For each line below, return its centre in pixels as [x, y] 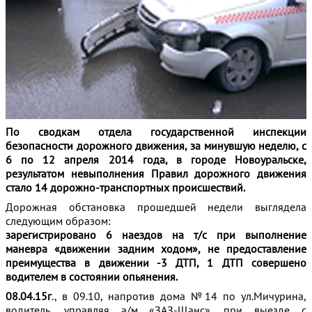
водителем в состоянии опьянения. [92, 276]
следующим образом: [58, 220]
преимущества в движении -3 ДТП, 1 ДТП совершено [156, 262]
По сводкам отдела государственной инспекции [156, 131]
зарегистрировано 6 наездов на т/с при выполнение [156, 234]
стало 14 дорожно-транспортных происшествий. [125, 187]
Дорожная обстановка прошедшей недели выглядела [156, 206]
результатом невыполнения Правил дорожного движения [156, 173]
